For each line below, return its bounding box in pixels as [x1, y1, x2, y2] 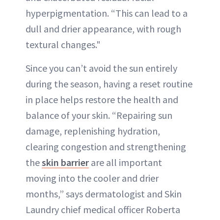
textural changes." [26, 38, 101, 51]
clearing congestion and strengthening [26, 140, 186, 153]
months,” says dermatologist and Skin [26, 187, 182, 200]
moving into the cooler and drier [26, 171, 159, 184]
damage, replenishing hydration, [26, 124, 160, 137]
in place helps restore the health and [26, 93, 178, 106]
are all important [89, 156, 162, 168]
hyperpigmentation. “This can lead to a [26, 6, 188, 19]
